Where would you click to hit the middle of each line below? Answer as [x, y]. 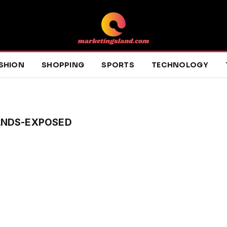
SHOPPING [63, 65]
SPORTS [118, 65]
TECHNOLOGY [180, 65]
